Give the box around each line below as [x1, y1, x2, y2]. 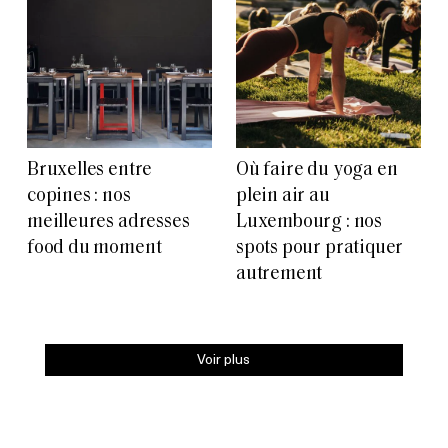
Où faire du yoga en [236, 161, 398, 181]
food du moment [27, 239, 162, 259]
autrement [236, 265, 323, 285]
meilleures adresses [27, 213, 190, 233]
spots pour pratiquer [236, 239, 404, 259]
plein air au [236, 187, 330, 207]
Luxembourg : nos [236, 213, 382, 233]
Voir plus [197, 348, 251, 370]
